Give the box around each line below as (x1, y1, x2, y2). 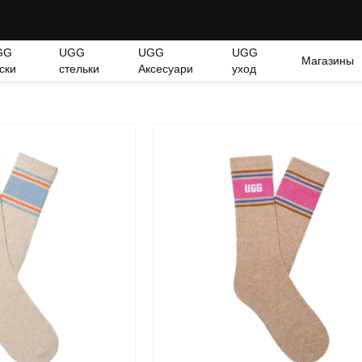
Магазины (301, 54, 355, 67)
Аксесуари (138, 62, 194, 75)
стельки (59, 62, 100, 75)
